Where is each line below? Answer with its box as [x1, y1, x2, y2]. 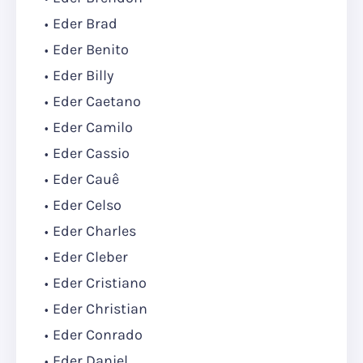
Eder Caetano [53, 92, 141, 111]
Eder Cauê [53, 170, 119, 189]
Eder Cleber [53, 248, 131, 267]
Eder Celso [53, 196, 122, 215]
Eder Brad [53, 15, 117, 33]
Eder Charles [53, 222, 136, 241]
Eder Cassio [53, 144, 130, 163]
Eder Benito [53, 41, 129, 59]
